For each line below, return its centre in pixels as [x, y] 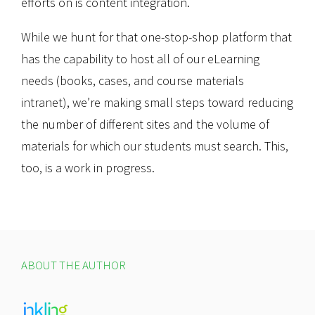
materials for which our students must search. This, [155, 146]
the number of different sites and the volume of [145, 124]
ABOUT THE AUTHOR [73, 265]
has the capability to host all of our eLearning [140, 59]
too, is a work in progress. [89, 168]
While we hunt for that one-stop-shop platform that [156, 37]
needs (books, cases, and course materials [133, 81]
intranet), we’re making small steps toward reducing [157, 103]
